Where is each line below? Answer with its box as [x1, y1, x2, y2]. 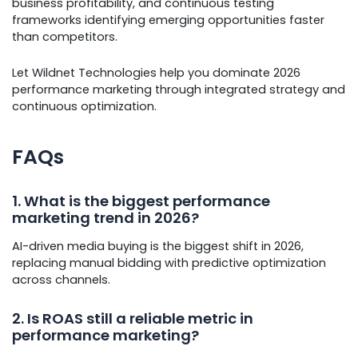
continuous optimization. [12, 97, 157, 114]
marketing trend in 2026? [12, 207, 199, 228]
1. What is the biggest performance [12, 190, 270, 211]
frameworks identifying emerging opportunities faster [12, 12, 324, 29]
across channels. [12, 272, 110, 288]
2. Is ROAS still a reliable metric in [12, 308, 253, 329]
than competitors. [12, 29, 117, 46]
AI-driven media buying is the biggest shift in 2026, [12, 238, 304, 255]
